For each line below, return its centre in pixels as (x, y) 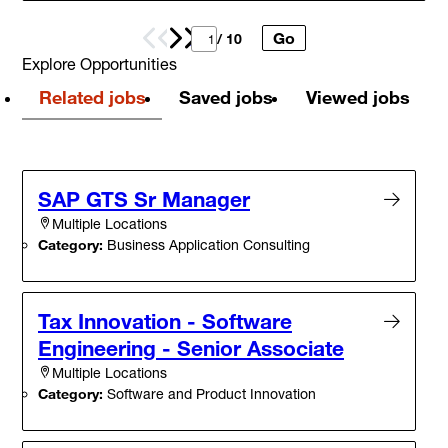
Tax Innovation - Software (165, 321)
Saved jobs (225, 97)
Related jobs (92, 97)
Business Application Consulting (206, 245)
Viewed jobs (357, 97)
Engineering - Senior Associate (191, 348)
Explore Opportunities (99, 64)
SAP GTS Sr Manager (144, 199)
